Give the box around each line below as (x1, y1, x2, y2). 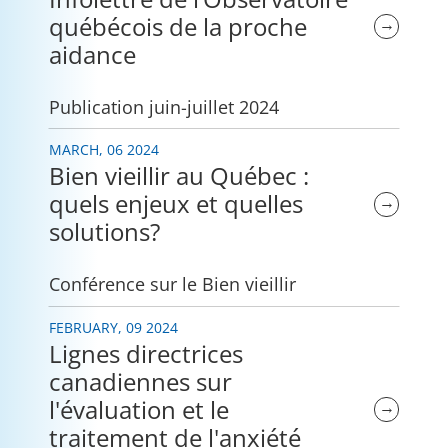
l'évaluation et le (49, 392, 229, 426)
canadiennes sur (49, 364, 232, 398)
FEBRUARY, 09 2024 (49, 317, 178, 337)
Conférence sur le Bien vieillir (49, 271, 296, 297)
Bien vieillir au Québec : (49, 159, 309, 193)
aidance (49, 37, 136, 71)
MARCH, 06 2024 (49, 140, 159, 160)
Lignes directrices (49, 336, 243, 370)
